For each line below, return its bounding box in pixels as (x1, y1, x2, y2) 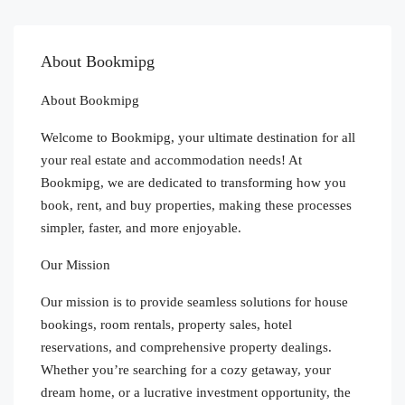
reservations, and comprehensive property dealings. (41, 339, 332, 354)
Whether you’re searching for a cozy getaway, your (41, 362, 331, 377)
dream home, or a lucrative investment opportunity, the (41, 384, 351, 400)
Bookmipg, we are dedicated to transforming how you (41, 174, 346, 190)
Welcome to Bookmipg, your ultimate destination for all (41, 129, 355, 145)
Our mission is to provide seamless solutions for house (41, 294, 348, 309)
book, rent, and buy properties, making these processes (41, 197, 352, 212)
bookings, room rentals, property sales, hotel (41, 316, 292, 332)
